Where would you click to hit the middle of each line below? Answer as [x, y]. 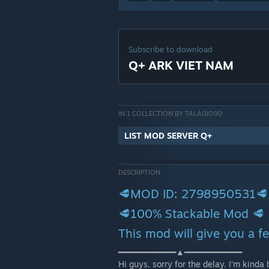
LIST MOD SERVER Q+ [168, 135]
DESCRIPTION [139, 172]
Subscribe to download [171, 49]
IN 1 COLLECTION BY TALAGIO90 [170, 113]
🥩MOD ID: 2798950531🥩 [193, 194]
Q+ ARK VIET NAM [181, 65]
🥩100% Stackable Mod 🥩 [191, 213]
